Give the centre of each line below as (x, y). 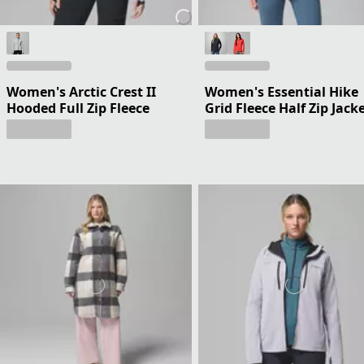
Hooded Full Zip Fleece (78, 108)
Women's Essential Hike (282, 92)
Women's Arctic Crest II (81, 92)
